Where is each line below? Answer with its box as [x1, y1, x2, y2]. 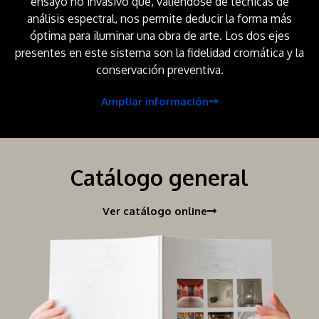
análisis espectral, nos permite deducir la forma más [27, 11, 292, 26]
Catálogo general [70, 164, 249, 192]
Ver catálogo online [103, 204, 207, 219]
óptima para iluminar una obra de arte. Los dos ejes [29, 28, 290, 43]
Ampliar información [101, 95, 209, 109]
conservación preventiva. [95, 63, 224, 78]
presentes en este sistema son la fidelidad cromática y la [15, 46, 304, 61]
